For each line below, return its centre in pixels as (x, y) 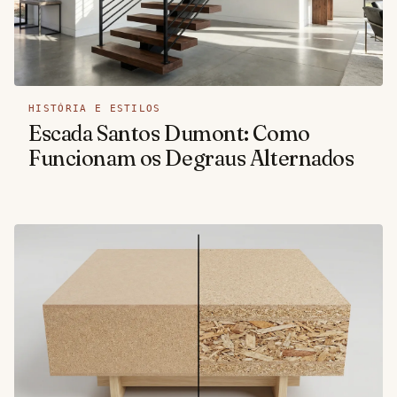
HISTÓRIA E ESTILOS (95, 109)
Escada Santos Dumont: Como (169, 134)
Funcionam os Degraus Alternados (191, 159)
